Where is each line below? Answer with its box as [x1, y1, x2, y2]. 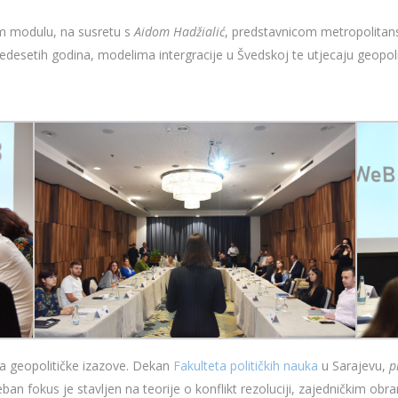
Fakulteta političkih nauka [173, 357, 318, 375]
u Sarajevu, [318, 357, 389, 375]
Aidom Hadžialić [134, 23, 225, 41]
